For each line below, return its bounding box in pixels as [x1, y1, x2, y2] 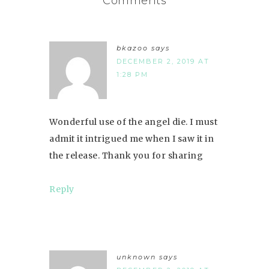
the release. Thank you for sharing [49, 150, 203, 161]
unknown [116, 252, 156, 261]
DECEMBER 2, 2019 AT [116, 56, 210, 65]
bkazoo [116, 43, 148, 52]
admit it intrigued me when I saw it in [49, 133, 214, 144]
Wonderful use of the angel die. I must [49, 116, 217, 127]
